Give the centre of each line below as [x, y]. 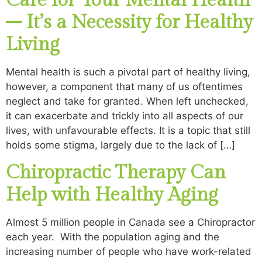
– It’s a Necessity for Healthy [129, 23]
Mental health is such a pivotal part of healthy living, [128, 72]
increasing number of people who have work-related [129, 251]
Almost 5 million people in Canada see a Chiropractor [130, 222]
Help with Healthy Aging [112, 194]
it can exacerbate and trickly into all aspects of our [125, 116]
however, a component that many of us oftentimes [124, 87]
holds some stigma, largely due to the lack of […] [120, 145]
